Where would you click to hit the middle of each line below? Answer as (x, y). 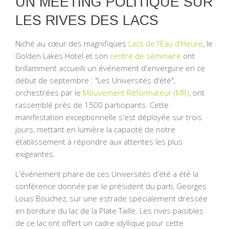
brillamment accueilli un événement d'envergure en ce (110, 68)
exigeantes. (35, 154)
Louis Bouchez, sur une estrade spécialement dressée (111, 199)
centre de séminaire (145, 56)
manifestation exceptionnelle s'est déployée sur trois (109, 117)
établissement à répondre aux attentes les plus (99, 142)
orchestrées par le (49, 93)
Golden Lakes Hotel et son (63, 56)
